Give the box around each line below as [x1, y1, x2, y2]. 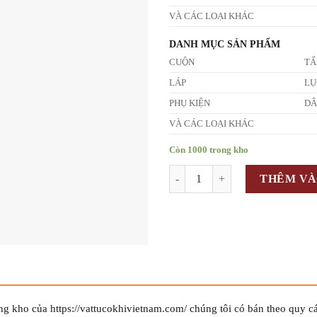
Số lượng [168, 166, 207, 178]
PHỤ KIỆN [169, 98, 210, 108]
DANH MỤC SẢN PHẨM [169, 39, 280, 50]
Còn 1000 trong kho [169, 145, 248, 155]
